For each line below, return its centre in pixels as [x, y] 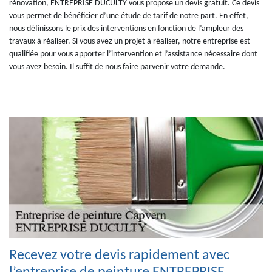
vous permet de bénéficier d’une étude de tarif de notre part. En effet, [129, 16]
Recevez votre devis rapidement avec [119, 256]
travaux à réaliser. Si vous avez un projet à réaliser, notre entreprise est [130, 42]
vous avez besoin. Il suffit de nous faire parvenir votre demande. [117, 67]
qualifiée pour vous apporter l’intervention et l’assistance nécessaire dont [133, 54]
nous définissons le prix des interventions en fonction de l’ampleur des [126, 29]
